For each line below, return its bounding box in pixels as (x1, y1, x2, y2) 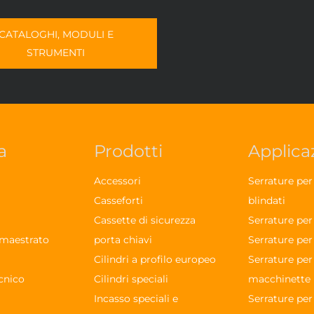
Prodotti (94, 141, 163, 161)
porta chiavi (94, 233, 153, 246)
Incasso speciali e (94, 292, 179, 305)
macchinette (247, 273, 310, 285)
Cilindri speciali (94, 273, 169, 285)
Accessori (94, 175, 142, 187)
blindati (247, 194, 285, 207)
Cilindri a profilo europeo (94, 253, 217, 266)
